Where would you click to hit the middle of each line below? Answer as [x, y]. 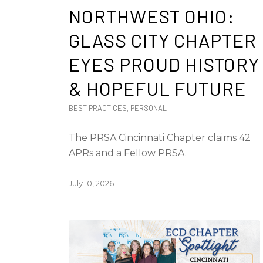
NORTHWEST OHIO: [152, 16]
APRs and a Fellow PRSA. [128, 153]
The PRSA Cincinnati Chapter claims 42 [160, 138]
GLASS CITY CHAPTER [163, 40]
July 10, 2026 [92, 183]
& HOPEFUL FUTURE [158, 88]
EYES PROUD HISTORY [164, 64]
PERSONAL [149, 108]
